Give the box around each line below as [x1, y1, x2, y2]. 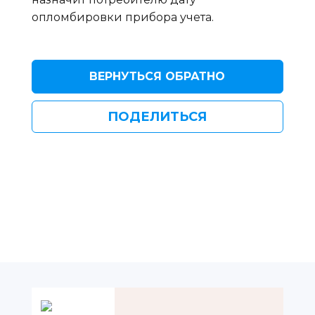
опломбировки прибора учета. [31, 11, 214, 24]
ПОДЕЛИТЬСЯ [108, 109, 207, 124]
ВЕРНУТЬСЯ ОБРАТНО [89, 70, 226, 83]
